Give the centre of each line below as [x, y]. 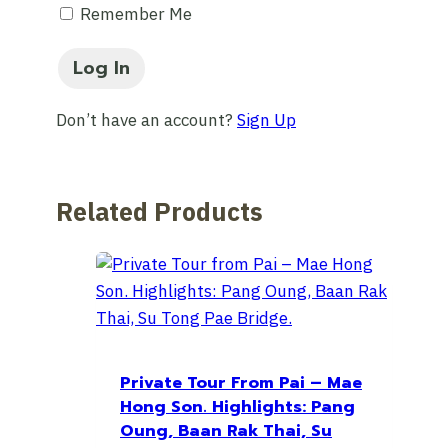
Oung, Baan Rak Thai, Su [226, 430]
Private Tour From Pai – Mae [241, 382]
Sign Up [266, 120]
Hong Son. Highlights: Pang [237, 406]
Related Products [159, 213]
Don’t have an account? [146, 120]
